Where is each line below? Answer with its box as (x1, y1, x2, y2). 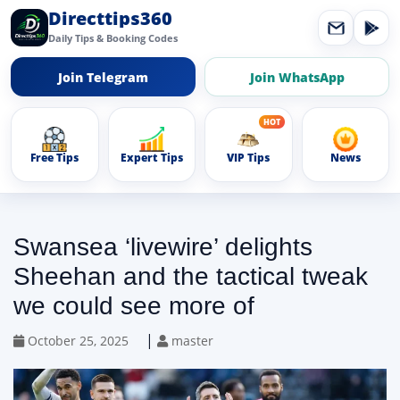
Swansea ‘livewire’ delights (13, 233, 312, 261)
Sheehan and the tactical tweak (13, 262, 368, 290)
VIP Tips (227, 149, 271, 165)
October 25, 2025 (24, 332, 129, 349)
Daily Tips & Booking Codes (48, 31, 178, 45)
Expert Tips (120, 149, 183, 165)
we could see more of (13, 292, 254, 320)
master (168, 332, 213, 349)
